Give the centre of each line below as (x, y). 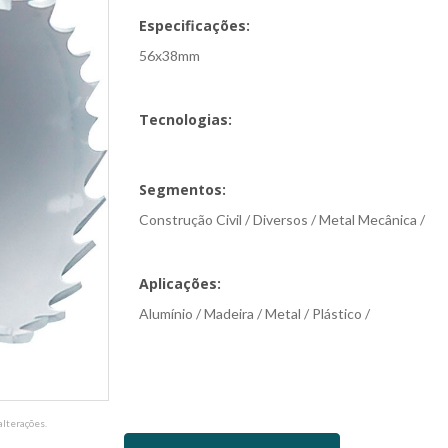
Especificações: (194, 25)
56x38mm (169, 55)
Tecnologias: (185, 119)
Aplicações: (180, 283)
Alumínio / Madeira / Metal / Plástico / (254, 313)
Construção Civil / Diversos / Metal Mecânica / (282, 219)
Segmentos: (182, 189)
